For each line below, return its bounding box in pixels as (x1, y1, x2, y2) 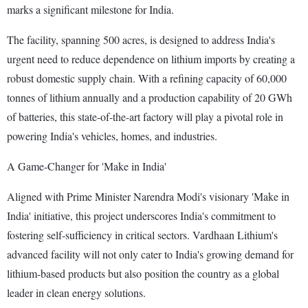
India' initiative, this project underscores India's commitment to (7, 208, 276, 223)
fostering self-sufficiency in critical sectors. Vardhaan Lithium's (7, 227, 278, 242)
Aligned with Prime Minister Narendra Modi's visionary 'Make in (7, 188, 289, 203)
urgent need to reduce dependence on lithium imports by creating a (7, 51, 295, 66)
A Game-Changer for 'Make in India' (7, 158, 166, 173)
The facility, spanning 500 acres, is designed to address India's (7, 32, 275, 47)
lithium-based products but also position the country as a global (7, 265, 279, 280)
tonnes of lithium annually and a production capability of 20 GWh (7, 89, 292, 104)
